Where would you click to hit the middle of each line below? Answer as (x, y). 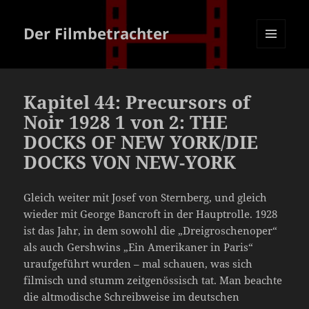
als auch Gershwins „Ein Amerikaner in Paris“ (139, 247)
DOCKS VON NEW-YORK (130, 162)
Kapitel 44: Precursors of (137, 102)
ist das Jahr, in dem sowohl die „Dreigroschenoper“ (151, 231)
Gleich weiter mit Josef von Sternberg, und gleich (146, 198)
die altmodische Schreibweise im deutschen (132, 297)
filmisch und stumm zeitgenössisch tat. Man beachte (153, 280)
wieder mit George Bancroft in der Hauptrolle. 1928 (151, 214)
